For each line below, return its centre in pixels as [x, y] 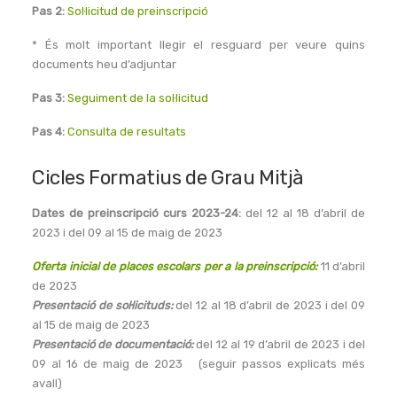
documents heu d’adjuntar [104, 64]
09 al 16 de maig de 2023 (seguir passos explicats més [198, 364]
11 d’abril [341, 266]
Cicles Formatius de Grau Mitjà [168, 178]
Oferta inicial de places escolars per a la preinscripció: [175, 266]
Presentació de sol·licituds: [102, 305]
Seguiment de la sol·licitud [136, 98]
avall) [47, 383]
